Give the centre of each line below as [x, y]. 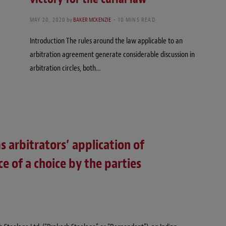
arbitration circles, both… [65, 68]
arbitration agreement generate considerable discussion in [112, 55]
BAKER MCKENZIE [92, 20]
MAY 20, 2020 [48, 20]
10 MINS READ [137, 20]
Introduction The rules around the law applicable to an [106, 41]
